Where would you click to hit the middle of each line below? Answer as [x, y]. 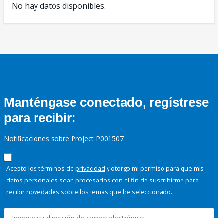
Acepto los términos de [41, 169]
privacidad [90, 169]
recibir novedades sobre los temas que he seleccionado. [89, 192]
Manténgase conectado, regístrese [106, 102]
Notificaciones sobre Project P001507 [64, 139]
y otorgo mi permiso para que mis [154, 169]
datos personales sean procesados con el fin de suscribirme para [102, 180]
